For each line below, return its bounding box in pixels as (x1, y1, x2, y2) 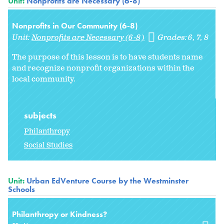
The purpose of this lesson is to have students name (12, 52, 203, 63)
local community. (12, 74, 75, 85)
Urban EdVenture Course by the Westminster (26, 175, 188, 186)
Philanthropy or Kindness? (12, 209, 107, 220)
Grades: (157, 32, 189, 43)
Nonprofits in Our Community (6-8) (12, 20, 137, 31)
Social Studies (24, 140, 72, 150)
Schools (8, 184, 35, 195)
